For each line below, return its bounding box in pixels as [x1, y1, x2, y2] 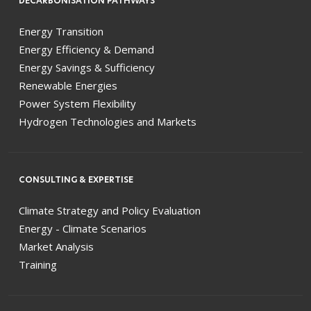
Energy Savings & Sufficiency [19, 60, 155, 74]
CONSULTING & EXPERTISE [19, 173, 133, 185]
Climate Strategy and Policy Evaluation [19, 203, 201, 217]
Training [19, 257, 57, 271]
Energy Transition [19, 24, 103, 38]
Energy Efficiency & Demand [19, 42, 154, 56]
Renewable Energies [19, 78, 117, 92]
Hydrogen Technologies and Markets [19, 114, 196, 128]
